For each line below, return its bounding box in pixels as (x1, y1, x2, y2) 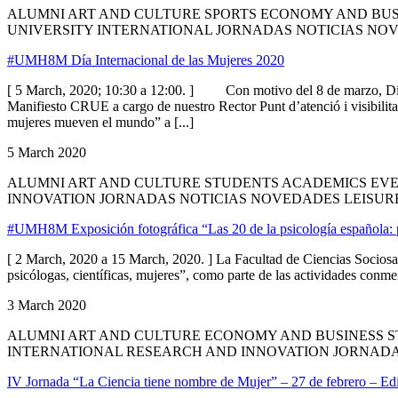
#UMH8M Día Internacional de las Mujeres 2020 (7, 52, 284, 68)
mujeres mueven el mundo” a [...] (7, 114, 194, 130)
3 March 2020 (7, 297, 86, 313)
